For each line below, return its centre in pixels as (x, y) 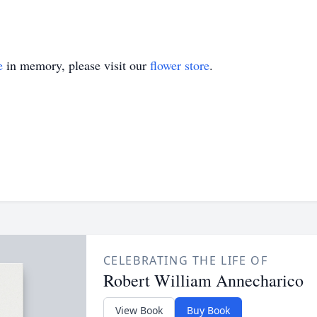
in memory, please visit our (76, 65)
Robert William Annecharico (203, 280)
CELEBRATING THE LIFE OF (185, 260)
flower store (180, 65)
